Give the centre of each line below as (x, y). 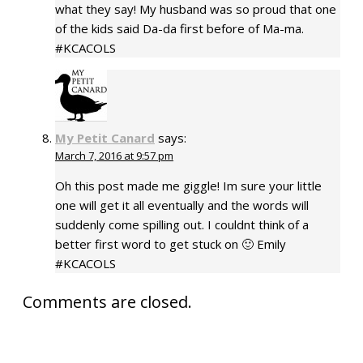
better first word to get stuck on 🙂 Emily (171, 243)
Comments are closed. (107, 301)
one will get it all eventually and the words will (182, 205)
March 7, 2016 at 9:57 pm (114, 155)
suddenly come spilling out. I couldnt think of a (182, 224)
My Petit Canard (105, 137)
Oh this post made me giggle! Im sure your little (188, 185)
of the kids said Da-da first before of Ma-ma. (179, 29)
